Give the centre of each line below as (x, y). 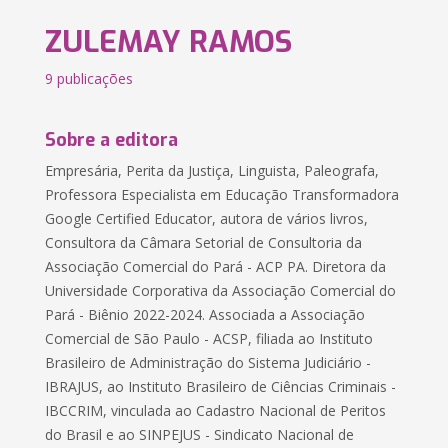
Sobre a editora (112, 140)
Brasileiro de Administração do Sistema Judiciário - (208, 362)
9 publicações (89, 78)
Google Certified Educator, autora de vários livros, (207, 218)
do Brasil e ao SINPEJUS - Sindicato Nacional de (200, 434)
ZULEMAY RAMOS (169, 42)
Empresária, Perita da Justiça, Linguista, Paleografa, (212, 170)
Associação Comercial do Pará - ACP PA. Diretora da (216, 266)
